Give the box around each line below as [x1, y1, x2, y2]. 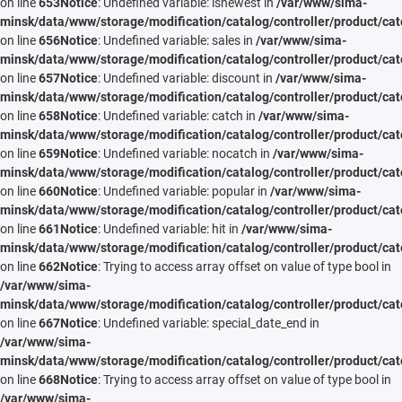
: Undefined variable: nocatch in [98, 146, 273, 162]
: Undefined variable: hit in [98, 222, 241, 237]
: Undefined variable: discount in [98, 71, 275, 86]
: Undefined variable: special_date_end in [98, 316, 319, 331]
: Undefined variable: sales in [98, 33, 256, 48]
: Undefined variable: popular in [98, 184, 270, 199]
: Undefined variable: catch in [98, 109, 258, 124]
